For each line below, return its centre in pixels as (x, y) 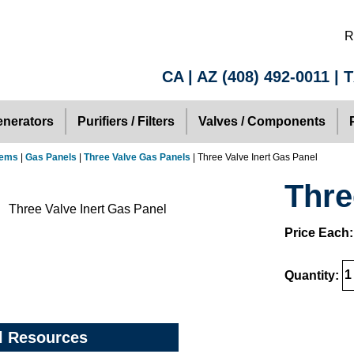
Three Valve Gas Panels (137, 157)
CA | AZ (192, 77)
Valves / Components (262, 121)
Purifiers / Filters (126, 121)
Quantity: (313, 275)
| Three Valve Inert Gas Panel (254, 157)
